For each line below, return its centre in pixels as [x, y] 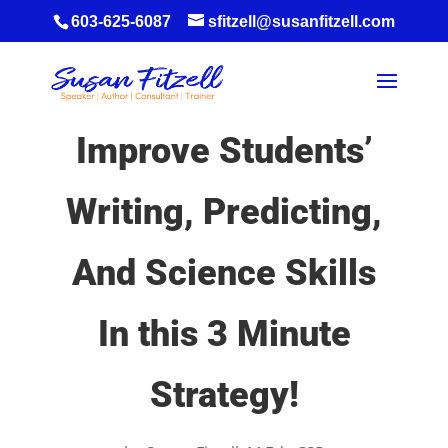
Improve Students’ [224, 151]
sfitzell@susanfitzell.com [301, 21]
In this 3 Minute [224, 334]
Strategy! [224, 395]
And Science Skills [224, 273]
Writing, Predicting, [224, 212]
